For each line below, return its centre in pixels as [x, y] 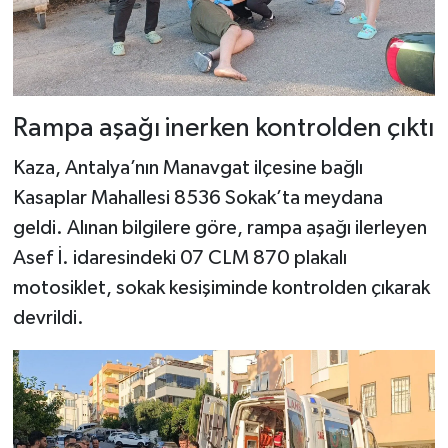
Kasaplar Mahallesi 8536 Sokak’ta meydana [197, 197]
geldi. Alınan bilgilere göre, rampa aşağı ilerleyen [219, 227]
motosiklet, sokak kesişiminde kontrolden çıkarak [221, 287]
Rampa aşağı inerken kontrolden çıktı [223, 129]
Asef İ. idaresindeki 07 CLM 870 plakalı [179, 257]
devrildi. [48, 317]
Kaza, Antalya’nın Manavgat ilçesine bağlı [187, 167]
